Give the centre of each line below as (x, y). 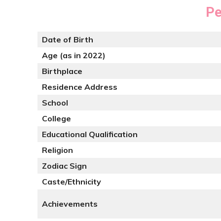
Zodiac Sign (64, 166)
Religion (57, 150)
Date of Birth (68, 39)
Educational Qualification (90, 134)
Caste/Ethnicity (72, 182)
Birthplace (62, 71)
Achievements (70, 204)
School (55, 103)
